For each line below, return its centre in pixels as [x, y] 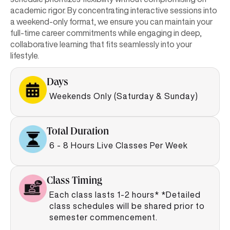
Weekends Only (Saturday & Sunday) [124, 96]
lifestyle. [25, 55]
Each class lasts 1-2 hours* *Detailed [125, 194]
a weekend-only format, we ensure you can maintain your [111, 21]
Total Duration [78, 132]
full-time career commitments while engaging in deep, [106, 33]
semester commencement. [103, 217]
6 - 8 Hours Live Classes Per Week [119, 145]
